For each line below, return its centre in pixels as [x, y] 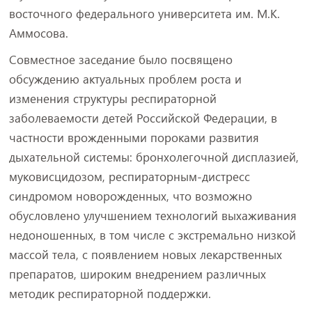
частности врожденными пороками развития [134, 138]
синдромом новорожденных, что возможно [130, 196]
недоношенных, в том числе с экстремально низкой [152, 235]
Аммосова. [38, 33]
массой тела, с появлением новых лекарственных [145, 255]
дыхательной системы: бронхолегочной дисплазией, [154, 157]
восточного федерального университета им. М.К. [144, 14]
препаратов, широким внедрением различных [137, 274]
